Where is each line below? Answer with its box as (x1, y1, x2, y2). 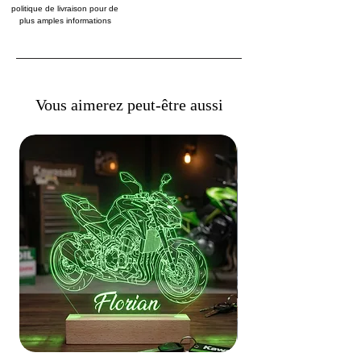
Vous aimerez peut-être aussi (35, 95, 223, 114)
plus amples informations (19, 15, 111, 25)
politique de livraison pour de (11, 3, 118, 13)
